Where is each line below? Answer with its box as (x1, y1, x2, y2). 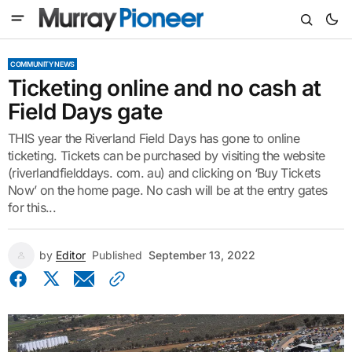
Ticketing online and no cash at (8, 75, 321, 101)
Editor (56, 248, 86, 262)
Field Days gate (8, 98, 163, 125)
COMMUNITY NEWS (10, 60, 75, 68)
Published (92, 248, 142, 262)
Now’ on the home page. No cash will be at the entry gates (8, 182, 328, 198)
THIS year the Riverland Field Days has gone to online (8, 130, 300, 146)
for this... (8, 200, 56, 215)
